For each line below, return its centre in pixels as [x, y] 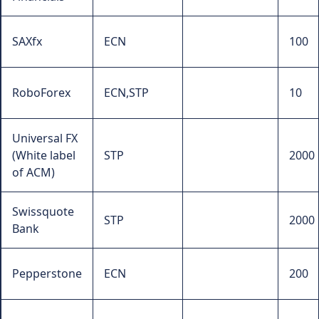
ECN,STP [126, 93]
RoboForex [41, 93]
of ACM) [33, 173]
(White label [44, 156]
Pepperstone [47, 274]
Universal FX [45, 138]
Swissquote [43, 212]
